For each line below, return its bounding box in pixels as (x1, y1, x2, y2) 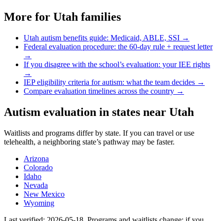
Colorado (24, 163, 53, 172)
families (78, 10, 121, 24)
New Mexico (24, 189, 65, 198)
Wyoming (24, 198, 54, 207)
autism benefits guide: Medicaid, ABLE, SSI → (39, 34, 189, 42)
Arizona (24, 154, 49, 163)
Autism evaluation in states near (4, 106, 169, 119)
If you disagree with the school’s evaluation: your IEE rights (24, 60, 210, 69)
